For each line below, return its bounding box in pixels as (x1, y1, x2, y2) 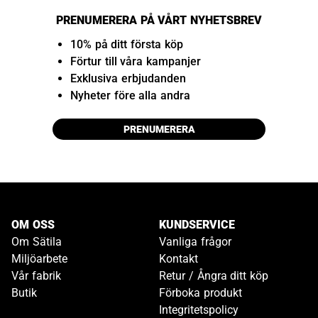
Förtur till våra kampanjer (70, 55, 202, 69)
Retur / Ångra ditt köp (159, 269, 268, 283)
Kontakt (159, 252, 198, 266)
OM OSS (11, 218, 55, 232)
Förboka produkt (159, 286, 242, 300)
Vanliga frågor (159, 235, 231, 249)
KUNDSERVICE (159, 218, 235, 232)
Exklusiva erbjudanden (70, 72, 186, 86)
